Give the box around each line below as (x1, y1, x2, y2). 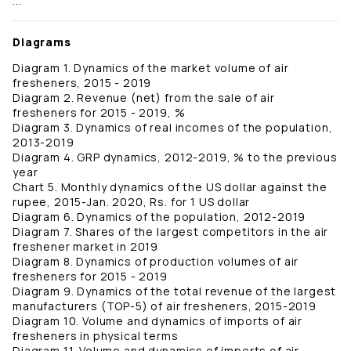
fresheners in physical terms (13, 328, 179, 344)
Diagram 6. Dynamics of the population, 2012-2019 (13, 209, 306, 225)
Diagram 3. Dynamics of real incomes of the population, (13, 120, 333, 136)
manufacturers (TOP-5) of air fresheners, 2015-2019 (13, 299, 317, 314)
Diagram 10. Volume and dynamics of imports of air (13, 313, 303, 329)
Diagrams (13, 34, 71, 50)
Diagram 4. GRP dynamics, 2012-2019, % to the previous (13, 150, 338, 165)
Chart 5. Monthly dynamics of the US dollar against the (13, 179, 327, 195)
